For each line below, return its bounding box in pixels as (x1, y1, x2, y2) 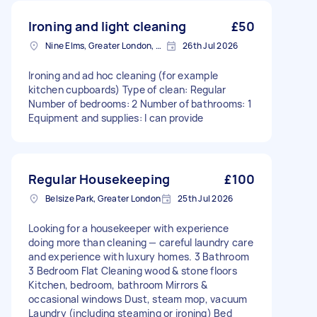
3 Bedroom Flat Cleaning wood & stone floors (28, 264, 237, 277)
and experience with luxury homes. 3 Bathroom (28, 250, 249, 263)
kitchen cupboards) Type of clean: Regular (28, 83, 226, 96)
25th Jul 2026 (178, 192, 234, 204)
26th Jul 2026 (183, 40, 238, 52)
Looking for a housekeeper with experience (28, 221, 229, 235)
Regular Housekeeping (28, 171, 170, 188)
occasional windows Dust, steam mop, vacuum (28, 292, 248, 306)
